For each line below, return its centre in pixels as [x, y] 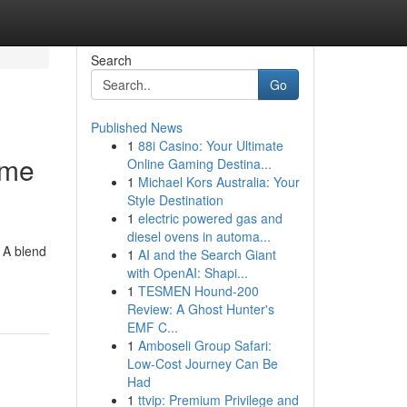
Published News [136, 127]
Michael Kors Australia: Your [218, 182]
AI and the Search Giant [207, 254]
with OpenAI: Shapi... [187, 273]
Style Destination [175, 200]
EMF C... [152, 327]
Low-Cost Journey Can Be [202, 363]
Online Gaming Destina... [199, 164]
